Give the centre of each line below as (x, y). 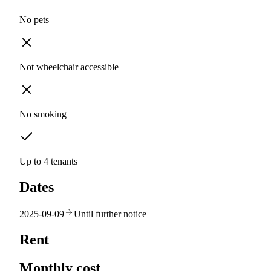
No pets (34, 20)
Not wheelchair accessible (69, 67)
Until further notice (110, 214)
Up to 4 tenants (48, 162)
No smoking (43, 114)
